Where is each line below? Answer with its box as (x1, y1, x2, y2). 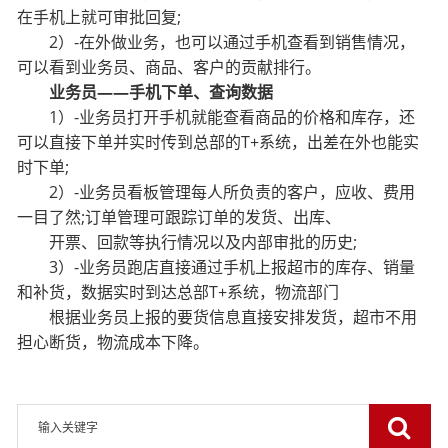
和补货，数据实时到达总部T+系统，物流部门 (17, 281, 340, 303)
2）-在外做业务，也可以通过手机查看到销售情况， (17, 31, 416, 53)
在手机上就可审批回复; (17, 6, 182, 28)
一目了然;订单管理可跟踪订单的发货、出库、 (17, 206, 342, 228)
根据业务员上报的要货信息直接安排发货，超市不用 (17, 306, 418, 328)
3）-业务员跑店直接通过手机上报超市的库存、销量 (17, 256, 416, 278)
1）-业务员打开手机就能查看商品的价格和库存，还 (17, 106, 416, 128)
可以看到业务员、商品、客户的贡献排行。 (17, 56, 322, 78)
